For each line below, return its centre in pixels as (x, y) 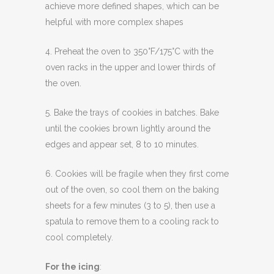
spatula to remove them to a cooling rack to (132, 221)
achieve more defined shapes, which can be (132, 6)
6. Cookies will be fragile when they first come (137, 174)
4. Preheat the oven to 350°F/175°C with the (129, 51)
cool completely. (79, 237)
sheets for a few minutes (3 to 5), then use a (130, 206)
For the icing (72, 267)
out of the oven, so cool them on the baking (132, 190)
